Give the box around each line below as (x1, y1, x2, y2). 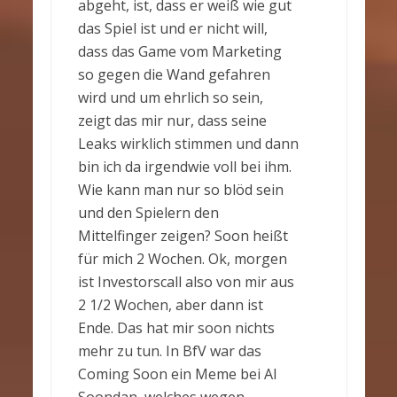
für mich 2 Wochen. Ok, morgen (77, 249, 287, 269)
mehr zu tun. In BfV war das (77, 341, 261, 362)
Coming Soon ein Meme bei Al (77, 364, 276, 385)
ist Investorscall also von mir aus (77, 272, 294, 292)
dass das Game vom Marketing (77, 42, 282, 62)
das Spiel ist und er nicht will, (77, 19, 268, 39)
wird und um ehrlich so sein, (77, 88, 263, 108)
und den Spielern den (77, 203, 219, 223)
